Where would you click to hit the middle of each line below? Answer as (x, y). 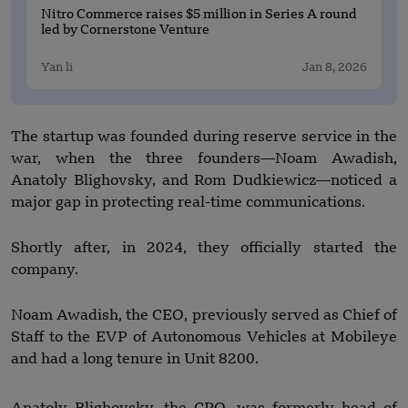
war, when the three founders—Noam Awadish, (204, 159)
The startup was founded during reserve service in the (204, 137)
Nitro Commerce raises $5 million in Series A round (199, 15)
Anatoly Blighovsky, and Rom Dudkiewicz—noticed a (204, 181)
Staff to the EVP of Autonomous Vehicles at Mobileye (204, 337)
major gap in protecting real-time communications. (188, 203)
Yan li (57, 67)
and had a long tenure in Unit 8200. (135, 359)
